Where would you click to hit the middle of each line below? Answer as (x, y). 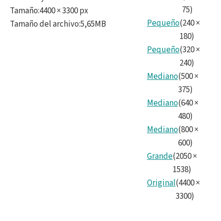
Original (161, 183)
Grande (160, 156)
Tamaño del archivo (44, 24)
